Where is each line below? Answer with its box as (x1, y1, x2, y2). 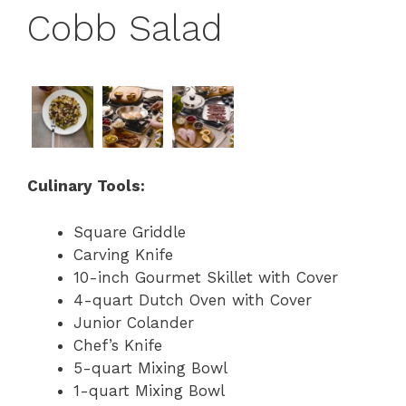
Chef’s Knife (73, 335, 162, 354)
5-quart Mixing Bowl (73, 358, 227, 377)
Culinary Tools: (27, 177, 145, 196)
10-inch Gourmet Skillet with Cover (73, 267, 343, 286)
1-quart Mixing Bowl (73, 381, 225, 400)
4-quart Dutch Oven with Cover (73, 290, 312, 309)
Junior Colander (73, 313, 194, 332)
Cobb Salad (27, 7, 223, 50)
